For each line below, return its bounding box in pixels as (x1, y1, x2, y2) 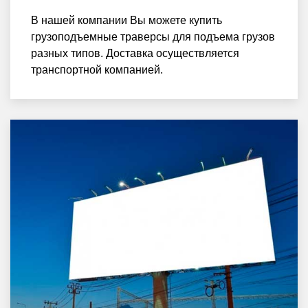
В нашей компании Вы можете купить (31, 14, 222, 26)
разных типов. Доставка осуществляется (31, 47, 239, 59)
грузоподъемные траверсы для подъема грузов (31, 30, 275, 43)
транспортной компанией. (31, 63, 163, 76)
